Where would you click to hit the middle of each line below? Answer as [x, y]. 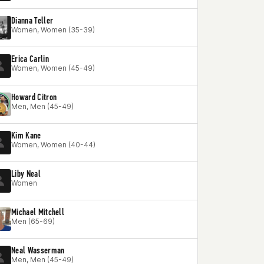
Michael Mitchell [38, 212]
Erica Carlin [30, 59]
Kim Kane [26, 135]
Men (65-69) [33, 221]
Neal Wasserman [38, 250]
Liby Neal [26, 174]
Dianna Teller [32, 20]
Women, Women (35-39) [53, 30]
